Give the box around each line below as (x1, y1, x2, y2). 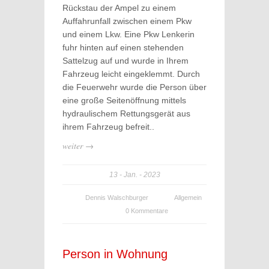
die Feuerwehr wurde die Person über (62, 82, 207, 92)
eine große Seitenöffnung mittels (62, 95, 186, 105)
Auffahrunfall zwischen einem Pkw (62, 16, 192, 26)
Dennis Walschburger (85, 194, 148, 201)
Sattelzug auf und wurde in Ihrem (62, 56, 189, 65)
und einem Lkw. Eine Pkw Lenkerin (62, 29, 195, 39)
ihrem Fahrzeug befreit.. (62, 122, 154, 131)
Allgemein (174, 194, 202, 201)
